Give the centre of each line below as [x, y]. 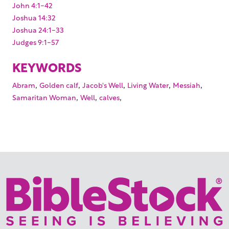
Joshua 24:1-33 [38, 30]
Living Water [148, 85]
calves [109, 97]
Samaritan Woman [44, 97]
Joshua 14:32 [34, 17]
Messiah [187, 85]
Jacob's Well [103, 85]
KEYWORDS [47, 67]
